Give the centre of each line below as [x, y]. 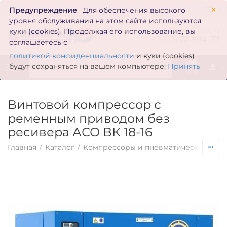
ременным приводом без [89, 118]
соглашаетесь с [39, 42]
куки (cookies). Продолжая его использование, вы [103, 31]
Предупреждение [43, 10]
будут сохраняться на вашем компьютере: [89, 66]
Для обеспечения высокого [133, 10]
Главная [22, 147]
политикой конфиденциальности [72, 56]
